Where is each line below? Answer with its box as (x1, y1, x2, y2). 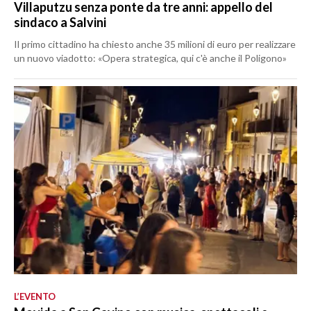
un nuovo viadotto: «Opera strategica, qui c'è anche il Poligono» (14, 52, 287, 65)
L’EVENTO (14, 291, 56, 303)
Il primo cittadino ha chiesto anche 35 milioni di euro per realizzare (14, 38, 296, 51)
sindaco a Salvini (14, 15, 106, 31)
